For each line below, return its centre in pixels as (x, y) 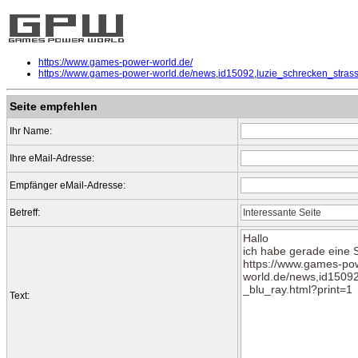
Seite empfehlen (54, 107)
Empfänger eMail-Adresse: (68, 186)
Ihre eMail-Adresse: (52, 159)
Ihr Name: (31, 131)
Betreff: (25, 213)
